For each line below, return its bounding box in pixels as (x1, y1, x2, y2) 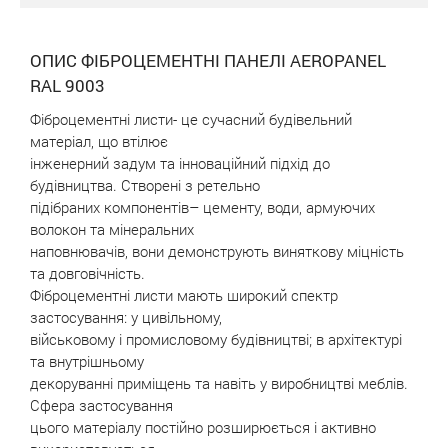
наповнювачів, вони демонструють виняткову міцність (30, 241, 404, 261)
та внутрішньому (30, 351, 144, 371)
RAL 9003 (30, 74, 105, 97)
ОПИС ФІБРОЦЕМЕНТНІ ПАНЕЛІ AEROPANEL (30, 49, 386, 72)
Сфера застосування (30, 395, 173, 415)
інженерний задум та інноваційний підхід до (30, 153, 330, 173)
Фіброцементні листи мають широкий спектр (30, 285, 338, 305)
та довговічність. (30, 263, 145, 283)
